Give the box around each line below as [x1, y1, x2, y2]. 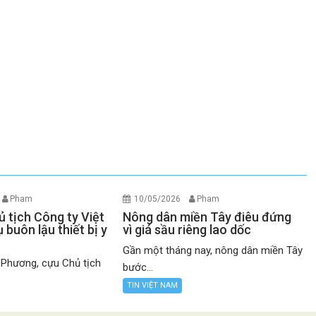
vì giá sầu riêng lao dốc [123, 222, 252, 238]
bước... [123, 261, 154, 274]
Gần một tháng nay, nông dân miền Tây [123, 244, 303, 257]
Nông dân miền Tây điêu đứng [123, 209, 292, 225]
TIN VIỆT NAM [127, 281, 178, 291]
